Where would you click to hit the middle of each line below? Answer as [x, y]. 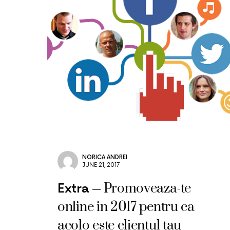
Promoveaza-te [147, 189]
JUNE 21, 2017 [101, 165]
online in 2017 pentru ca [126, 207]
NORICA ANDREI [105, 157]
